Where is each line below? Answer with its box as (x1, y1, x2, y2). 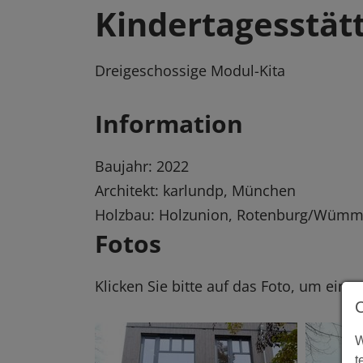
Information (95, 107, 243, 141)
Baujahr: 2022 (95, 156, 189, 177)
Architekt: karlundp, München (95, 181, 296, 201)
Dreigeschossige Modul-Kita (95, 61, 285, 81)
